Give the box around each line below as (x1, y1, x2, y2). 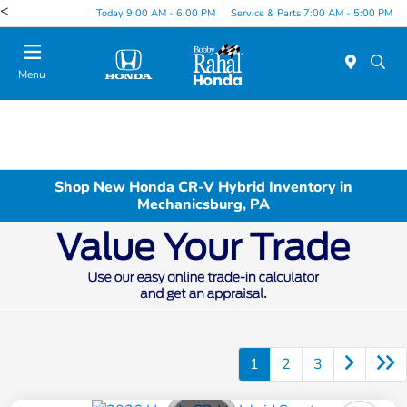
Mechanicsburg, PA (137, 194, 270, 214)
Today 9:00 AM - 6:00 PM (96, 5, 215, 20)
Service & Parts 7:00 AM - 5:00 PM (231, 5, 392, 20)
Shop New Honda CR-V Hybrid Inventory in (55, 176, 352, 197)
